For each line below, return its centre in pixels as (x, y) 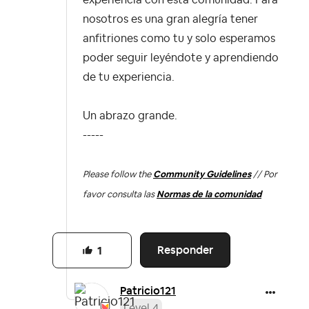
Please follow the (118, 175)
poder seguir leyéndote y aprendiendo (181, 58)
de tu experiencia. (129, 78)
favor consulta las (120, 195)
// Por (264, 175)
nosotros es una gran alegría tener (170, 20)
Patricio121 (148, 290)
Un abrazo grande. (131, 116)
